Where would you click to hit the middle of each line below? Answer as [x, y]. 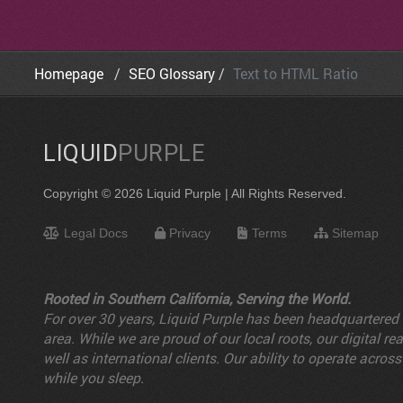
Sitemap [355, 233]
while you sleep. [94, 378]
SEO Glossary [172, 74]
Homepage [72, 74]
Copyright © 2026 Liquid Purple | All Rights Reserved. [195, 194]
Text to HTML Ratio [296, 74]
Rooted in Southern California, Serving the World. [197, 299]
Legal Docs [95, 233]
